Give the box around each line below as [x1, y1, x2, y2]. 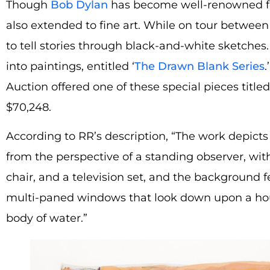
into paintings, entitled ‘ [6, 59, 134, 73]
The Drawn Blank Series [134, 59, 265, 73]
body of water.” [6, 212, 87, 225]
